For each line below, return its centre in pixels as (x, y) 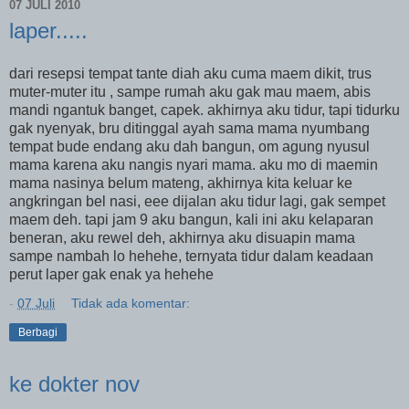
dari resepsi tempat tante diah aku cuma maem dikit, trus (190, 74)
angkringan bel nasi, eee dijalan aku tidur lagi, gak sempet (197, 202)
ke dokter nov (74, 384)
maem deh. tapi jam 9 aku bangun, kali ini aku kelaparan (191, 220)
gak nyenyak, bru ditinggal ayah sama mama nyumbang (189, 129)
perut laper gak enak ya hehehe (111, 275)
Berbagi (38, 333)
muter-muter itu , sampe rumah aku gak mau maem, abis (190, 92)
